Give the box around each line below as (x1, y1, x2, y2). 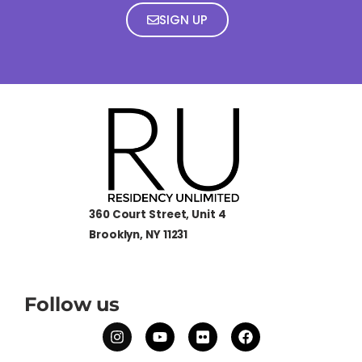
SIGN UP (158, 11, 208, 28)
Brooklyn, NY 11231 (89, 226, 188, 242)
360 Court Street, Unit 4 (89, 206, 226, 222)
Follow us (24, 292, 120, 316)
